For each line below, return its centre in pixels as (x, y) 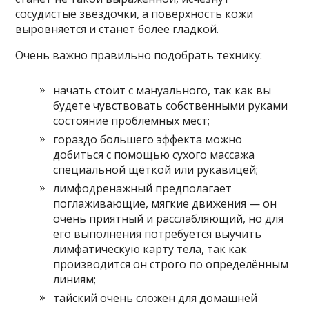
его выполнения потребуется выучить (158, 234)
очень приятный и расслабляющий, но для (169, 219)
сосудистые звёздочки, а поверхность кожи (134, 14)
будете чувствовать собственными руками (171, 106)
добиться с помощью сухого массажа (154, 155)
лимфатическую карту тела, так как (150, 249)
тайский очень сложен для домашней (156, 298)
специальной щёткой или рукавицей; (156, 170)
